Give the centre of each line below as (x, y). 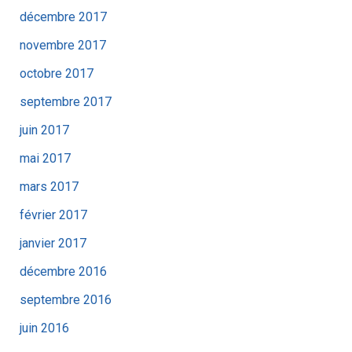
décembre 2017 (63, 16)
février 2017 (53, 214)
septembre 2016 (65, 299)
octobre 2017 (56, 73)
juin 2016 (44, 328)
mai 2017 (45, 158)
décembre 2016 (63, 271)
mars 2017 (49, 186)
